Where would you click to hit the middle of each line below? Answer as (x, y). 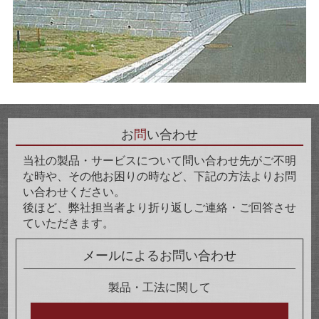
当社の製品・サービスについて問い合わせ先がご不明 (159, 160)
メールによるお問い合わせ (159, 255)
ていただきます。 (68, 223)
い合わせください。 (74, 192)
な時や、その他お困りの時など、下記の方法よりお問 (159, 176)
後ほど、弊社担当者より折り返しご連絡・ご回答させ (159, 207)
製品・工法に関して (159, 287)
